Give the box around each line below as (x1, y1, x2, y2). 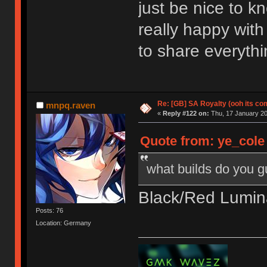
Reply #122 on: (162, 109, 209, 117)
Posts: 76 (36, 206, 64, 214)
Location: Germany (36, 219, 92, 226)
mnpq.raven (45, 100, 95, 110)
